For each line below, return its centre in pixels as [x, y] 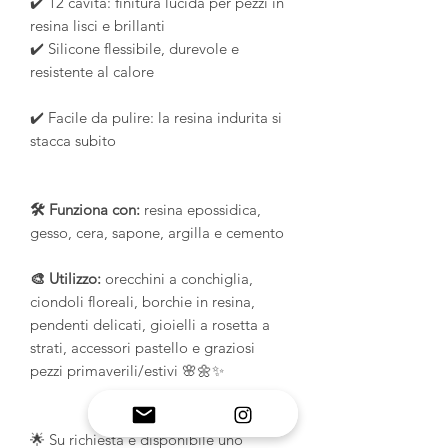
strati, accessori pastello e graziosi [142, 348]
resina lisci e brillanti [97, 26]
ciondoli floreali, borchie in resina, [142, 302]
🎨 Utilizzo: [65, 279]
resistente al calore [92, 72]
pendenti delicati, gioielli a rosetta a [150, 325]
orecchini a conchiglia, [177, 279]
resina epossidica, [200, 210]
